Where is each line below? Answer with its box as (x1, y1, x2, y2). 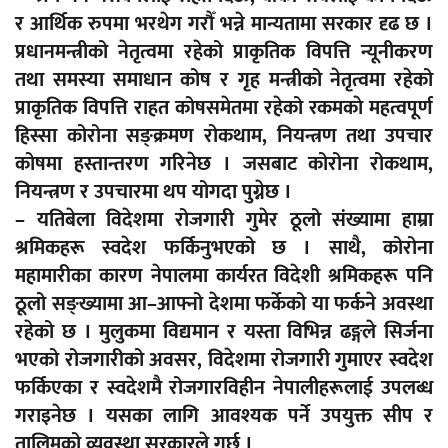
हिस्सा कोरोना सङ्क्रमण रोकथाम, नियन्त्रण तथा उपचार (15, 119, 433, 154)
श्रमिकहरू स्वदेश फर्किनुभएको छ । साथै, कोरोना (15, 231, 433, 266)
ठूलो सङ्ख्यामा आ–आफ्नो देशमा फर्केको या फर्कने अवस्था (15, 287, 433, 322)
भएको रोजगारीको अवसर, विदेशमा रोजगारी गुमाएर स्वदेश (15, 343, 433, 378)
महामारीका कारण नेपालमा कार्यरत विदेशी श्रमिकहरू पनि (15, 259, 433, 294)
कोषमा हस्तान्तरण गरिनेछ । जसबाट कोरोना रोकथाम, (15, 147, 433, 182)
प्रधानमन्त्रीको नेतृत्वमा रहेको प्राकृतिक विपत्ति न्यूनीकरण (15, 35, 433, 70)
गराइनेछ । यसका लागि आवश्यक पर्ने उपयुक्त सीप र (15, 399, 433, 434)
